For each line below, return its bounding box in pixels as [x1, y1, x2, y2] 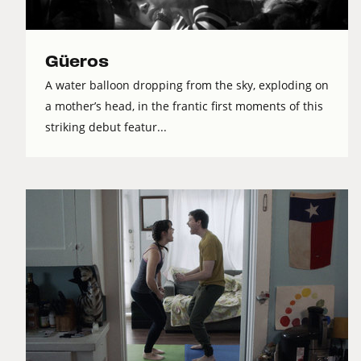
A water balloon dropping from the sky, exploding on [45, 77, 329, 93]
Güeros [45, 53, 109, 71]
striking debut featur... [45, 119, 167, 135]
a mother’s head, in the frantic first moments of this [45, 98, 323, 114]
